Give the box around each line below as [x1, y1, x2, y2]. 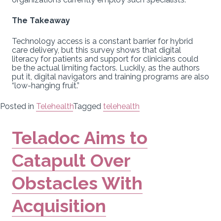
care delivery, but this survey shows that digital [12, 45, 181, 55]
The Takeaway [12, 15, 70, 25]
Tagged [73, 101, 103, 111]
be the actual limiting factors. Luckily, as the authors [12, 63, 200, 73]
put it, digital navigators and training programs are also [12, 72, 209, 81]
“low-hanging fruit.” [12, 80, 79, 90]
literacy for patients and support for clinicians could [12, 54, 198, 64]
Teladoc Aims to [12, 127, 147, 148]
